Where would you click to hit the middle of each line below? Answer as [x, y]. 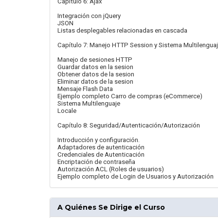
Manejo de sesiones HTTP [95, 60]
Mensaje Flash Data [85, 89]
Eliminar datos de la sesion [95, 82]
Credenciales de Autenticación [101, 154]
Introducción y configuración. [99, 140]
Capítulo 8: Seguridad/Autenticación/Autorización [129, 125]
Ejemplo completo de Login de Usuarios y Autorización [136, 176]
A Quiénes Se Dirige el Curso [111, 207]
